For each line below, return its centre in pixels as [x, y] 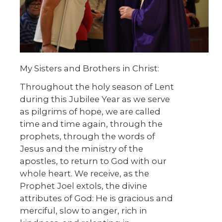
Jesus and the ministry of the [82, 149]
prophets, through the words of [87, 137]
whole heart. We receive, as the [84, 174]
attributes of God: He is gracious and [96, 198]
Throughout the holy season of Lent [97, 87]
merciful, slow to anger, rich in [83, 211]
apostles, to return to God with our [93, 161]
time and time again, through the [91, 124]
